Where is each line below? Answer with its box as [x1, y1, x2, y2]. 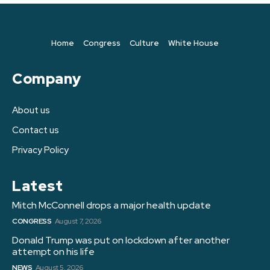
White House [168, 38, 219, 49]
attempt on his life [12, 245, 95, 259]
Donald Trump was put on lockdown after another [12, 234, 230, 247]
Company [12, 69, 81, 89]
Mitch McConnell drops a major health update [12, 199, 211, 212]
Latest [12, 177, 63, 196]
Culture [130, 38, 159, 49]
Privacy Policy [12, 144, 69, 157]
